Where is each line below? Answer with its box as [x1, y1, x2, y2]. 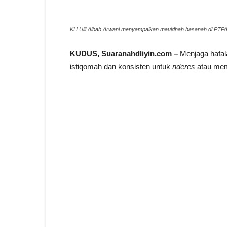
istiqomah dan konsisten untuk [70, 62, 172, 71]
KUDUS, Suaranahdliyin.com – [70, 49, 178, 58]
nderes [172, 62, 195, 71]
